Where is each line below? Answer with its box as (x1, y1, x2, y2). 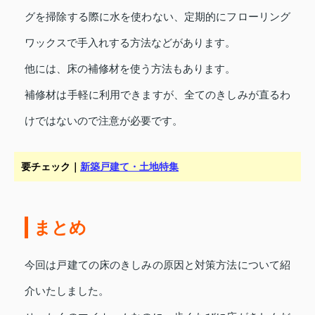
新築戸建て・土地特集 (80, 161, 179, 173)
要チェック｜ (21, 161, 80, 173)
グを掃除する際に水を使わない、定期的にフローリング (25, 11, 290, 23)
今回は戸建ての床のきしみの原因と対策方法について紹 (25, 259, 290, 271)
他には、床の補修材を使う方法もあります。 (25, 63, 236, 75)
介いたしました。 (25, 285, 109, 297)
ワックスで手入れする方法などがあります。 (25, 37, 236, 49)
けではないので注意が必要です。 (25, 115, 183, 127)
